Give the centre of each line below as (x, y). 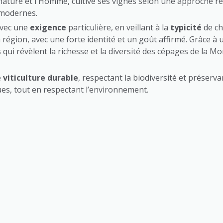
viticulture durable (41, 77)
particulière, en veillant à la (118, 27)
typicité (186, 27)
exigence (48, 27)
